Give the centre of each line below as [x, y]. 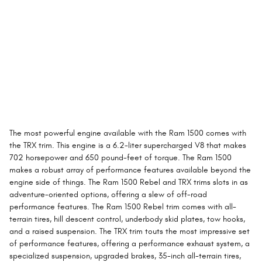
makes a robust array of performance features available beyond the [130, 170]
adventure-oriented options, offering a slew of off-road [108, 195]
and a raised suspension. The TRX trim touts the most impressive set [130, 232]
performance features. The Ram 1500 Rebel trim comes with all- [123, 207]
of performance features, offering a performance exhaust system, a [130, 244]
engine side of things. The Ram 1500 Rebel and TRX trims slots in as [129, 182]
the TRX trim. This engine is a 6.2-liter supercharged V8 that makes [128, 146]
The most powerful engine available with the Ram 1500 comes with [128, 133]
